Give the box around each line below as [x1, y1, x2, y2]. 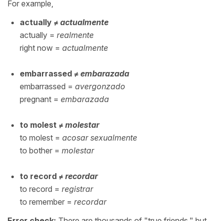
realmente [57, 30, 94, 40]
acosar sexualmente [62, 132, 137, 143]
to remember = [20, 196, 74, 207]
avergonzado [75, 81, 125, 91]
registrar [62, 184, 93, 194]
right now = [20, 42, 62, 53]
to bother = [20, 145, 62, 155]
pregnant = [20, 94, 61, 104]
